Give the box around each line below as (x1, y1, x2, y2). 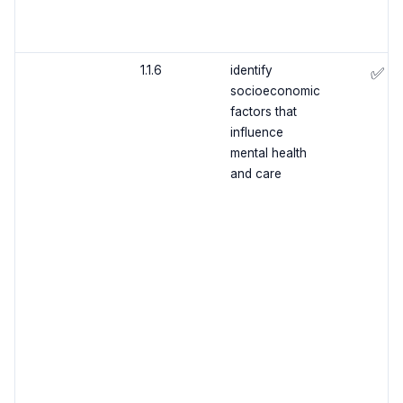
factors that (229, 104, 297, 120)
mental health (229, 146, 307, 161)
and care (229, 166, 282, 182)
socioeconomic (229, 84, 320, 99)
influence (229, 125, 283, 140)
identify (229, 63, 273, 78)
